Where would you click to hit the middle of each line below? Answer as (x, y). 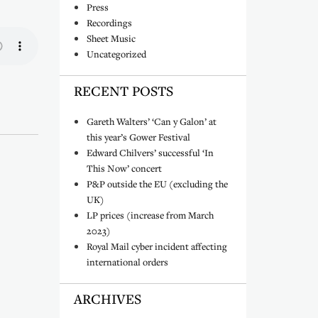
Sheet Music (111, 38)
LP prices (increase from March (150, 215)
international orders (127, 262)
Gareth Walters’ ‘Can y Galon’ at (152, 121)
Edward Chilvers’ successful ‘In (150, 153)
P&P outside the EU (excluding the (157, 184)
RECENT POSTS (124, 91)
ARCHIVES (108, 298)
